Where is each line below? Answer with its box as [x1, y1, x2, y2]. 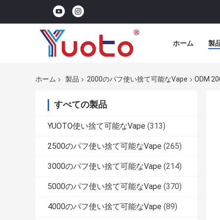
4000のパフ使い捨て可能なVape [48, 202, 162, 212]
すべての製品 [54, 99, 107, 110]
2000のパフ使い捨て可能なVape [87, 75, 188, 83]
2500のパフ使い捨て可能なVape [48, 141, 162, 151]
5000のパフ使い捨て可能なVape [48, 182, 162, 192]
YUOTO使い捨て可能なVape [48, 121, 145, 131]
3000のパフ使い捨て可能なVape [48, 162, 162, 171]
